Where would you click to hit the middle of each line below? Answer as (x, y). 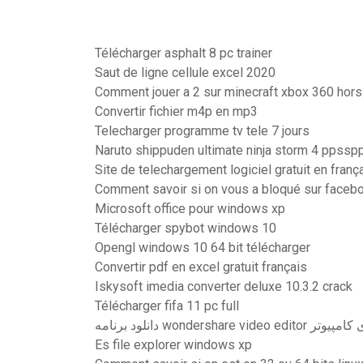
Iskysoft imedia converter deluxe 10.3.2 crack (224, 286)
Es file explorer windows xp (173, 345)
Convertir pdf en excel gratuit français (201, 267)
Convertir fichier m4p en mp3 (176, 111)
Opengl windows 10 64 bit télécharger (203, 248)
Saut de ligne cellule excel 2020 (185, 73)
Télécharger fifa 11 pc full (167, 306)
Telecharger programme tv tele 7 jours (202, 131)
